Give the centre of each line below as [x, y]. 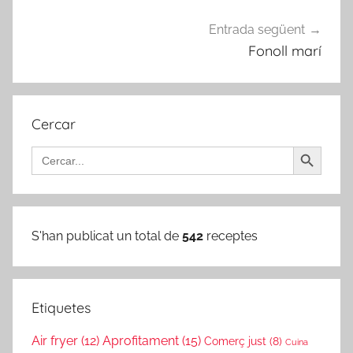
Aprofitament [141, 341]
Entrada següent [257, 30]
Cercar [54, 124]
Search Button [312, 146]
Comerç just [235, 342]
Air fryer [55, 341]
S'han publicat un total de [107, 236]
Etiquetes [61, 308]
